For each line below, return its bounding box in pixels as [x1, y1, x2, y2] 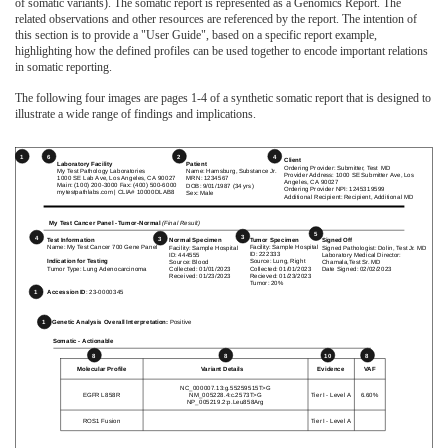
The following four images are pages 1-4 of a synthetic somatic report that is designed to [15, 91, 431, 106]
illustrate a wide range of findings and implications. [15, 107, 256, 122]
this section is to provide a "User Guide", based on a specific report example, [15, 28, 377, 43]
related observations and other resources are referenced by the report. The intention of [15, 12, 417, 27]
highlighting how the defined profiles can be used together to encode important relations [15, 44, 428, 59]
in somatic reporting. [15, 60, 112, 75]
